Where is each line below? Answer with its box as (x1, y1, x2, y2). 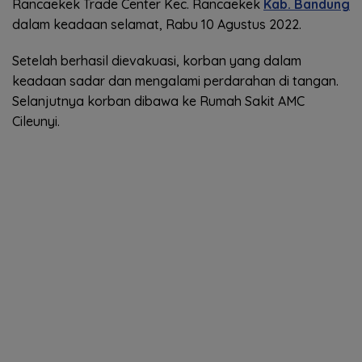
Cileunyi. (12, 113, 60, 130)
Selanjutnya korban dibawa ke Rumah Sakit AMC (12, 93, 305, 110)
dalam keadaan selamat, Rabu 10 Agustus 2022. (12, 16, 301, 33)
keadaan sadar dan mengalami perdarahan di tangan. (12, 73, 339, 90)
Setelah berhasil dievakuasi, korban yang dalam (12, 53, 301, 69)
